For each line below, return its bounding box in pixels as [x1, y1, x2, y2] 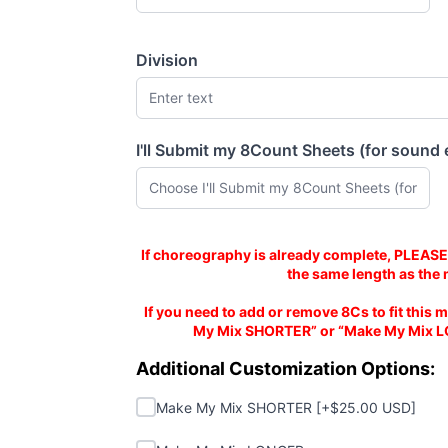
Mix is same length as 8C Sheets [135, 234, 383, 255]
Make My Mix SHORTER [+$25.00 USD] [156, 398, 416, 416]
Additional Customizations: [135, 345, 345, 366]
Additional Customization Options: [136, 357, 435, 379]
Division [136, 49, 198, 70]
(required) [135, 149, 211, 170]
